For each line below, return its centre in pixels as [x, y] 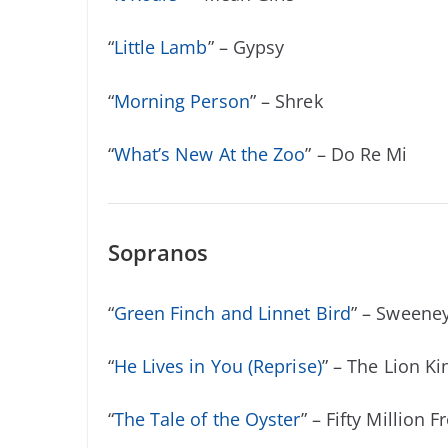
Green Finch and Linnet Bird [232, 312]
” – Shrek [286, 100]
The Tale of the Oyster [207, 419]
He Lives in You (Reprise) [217, 366]
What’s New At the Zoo [209, 153]
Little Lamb [160, 47]
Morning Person [181, 100]
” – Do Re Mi [356, 153]
